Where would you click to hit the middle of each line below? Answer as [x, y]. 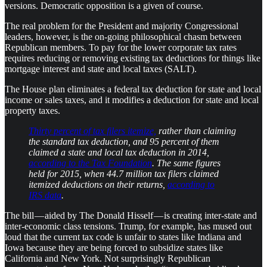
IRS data [45, 195]
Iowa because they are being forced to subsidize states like [114, 247]
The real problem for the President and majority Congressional [122, 26]
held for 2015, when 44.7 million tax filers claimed [124, 173]
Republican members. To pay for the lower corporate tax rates [121, 47]
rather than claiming [196, 131]
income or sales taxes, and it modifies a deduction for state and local [132, 100]
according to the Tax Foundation [90, 163]
